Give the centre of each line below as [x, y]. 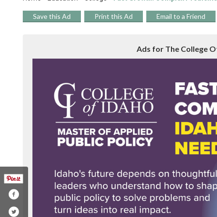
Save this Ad [52, 16]
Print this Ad [114, 16]
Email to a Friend [181, 16]
